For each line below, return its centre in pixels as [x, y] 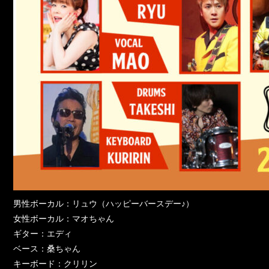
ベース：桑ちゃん [47, 248]
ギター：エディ [43, 233]
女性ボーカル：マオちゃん [64, 218]
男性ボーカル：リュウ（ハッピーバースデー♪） [104, 203]
